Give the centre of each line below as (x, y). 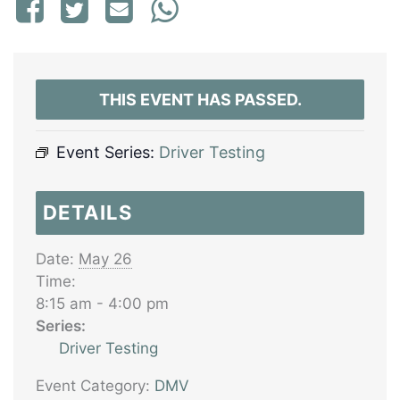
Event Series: (108, 152)
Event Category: (93, 386)
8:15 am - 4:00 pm (102, 304)
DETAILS (87, 212)
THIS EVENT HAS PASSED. (200, 100)
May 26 (105, 259)
